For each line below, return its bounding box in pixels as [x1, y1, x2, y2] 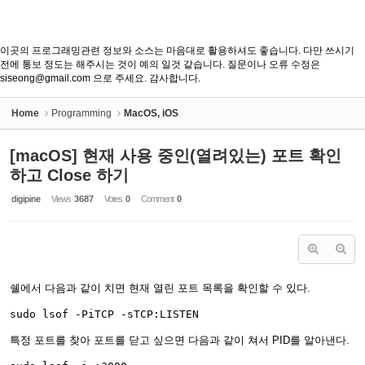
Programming [51, 108, 112, 119]
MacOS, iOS [124, 108, 178, 119]
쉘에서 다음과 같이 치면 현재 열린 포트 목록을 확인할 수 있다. [10, 282, 310, 294]
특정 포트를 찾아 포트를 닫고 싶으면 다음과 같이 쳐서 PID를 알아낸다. [10, 334, 350, 346]
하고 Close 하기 [10, 166, 129, 184]
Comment [141, 194, 175, 204]
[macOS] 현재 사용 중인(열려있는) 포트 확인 [10, 147, 341, 165]
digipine [11, 194, 41, 204]
